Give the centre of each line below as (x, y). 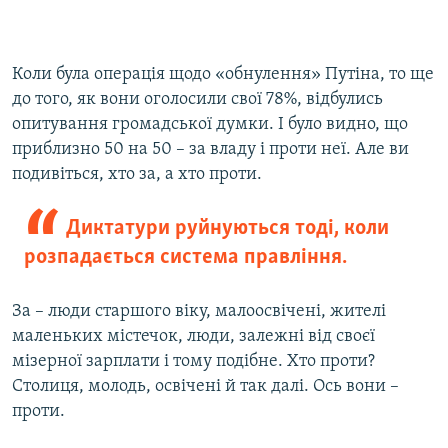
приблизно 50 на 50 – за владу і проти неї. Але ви (210, 150)
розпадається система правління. (185, 258)
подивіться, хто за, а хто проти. (137, 175)
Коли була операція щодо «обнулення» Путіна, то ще (223, 75)
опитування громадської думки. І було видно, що (210, 125)
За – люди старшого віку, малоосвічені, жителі (199, 312)
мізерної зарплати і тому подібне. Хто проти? (193, 362)
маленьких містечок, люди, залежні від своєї (193, 337)
